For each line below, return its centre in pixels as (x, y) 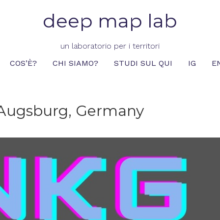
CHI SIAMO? (76, 63)
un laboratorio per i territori (110, 46)
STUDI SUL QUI (143, 63)
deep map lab (110, 21)
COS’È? (24, 63)
